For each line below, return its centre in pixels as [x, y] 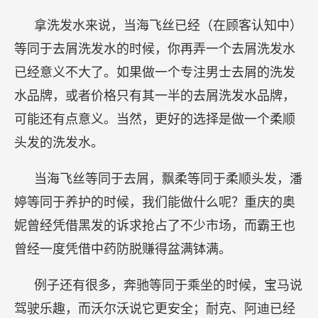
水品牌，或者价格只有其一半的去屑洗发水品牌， [155, 96]
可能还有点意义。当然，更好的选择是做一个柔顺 [155, 119]
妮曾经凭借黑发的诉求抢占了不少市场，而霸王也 [155, 226]
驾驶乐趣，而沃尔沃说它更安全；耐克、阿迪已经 [155, 309]
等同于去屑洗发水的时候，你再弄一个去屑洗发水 [155, 49]
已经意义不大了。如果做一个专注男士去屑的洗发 [155, 72]
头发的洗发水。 [59, 143]
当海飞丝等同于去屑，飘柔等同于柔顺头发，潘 [168, 179]
